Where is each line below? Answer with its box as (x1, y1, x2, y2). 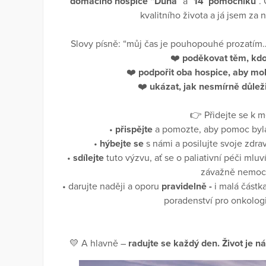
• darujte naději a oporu (62, 180, 161, 192)
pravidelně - (161, 180, 214, 192)
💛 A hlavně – (69, 237, 128, 249)
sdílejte (73, 151, 104, 164)
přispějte (115, 123, 153, 135)
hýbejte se (99, 137, 144, 150)
